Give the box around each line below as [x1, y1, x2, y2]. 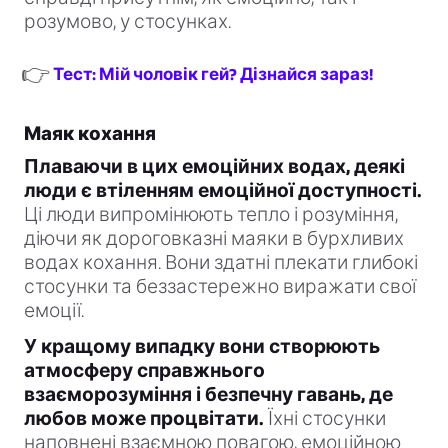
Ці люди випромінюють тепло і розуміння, [24, 204, 398, 226]
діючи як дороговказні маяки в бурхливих [24, 228, 404, 250]
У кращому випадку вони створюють [24, 336, 380, 358]
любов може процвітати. [24, 408, 264, 430]
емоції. [24, 300, 84, 322]
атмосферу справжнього [24, 360, 265, 382]
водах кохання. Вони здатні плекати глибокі [24, 252, 418, 274]
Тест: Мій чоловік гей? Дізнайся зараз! [53, 64, 373, 83]
